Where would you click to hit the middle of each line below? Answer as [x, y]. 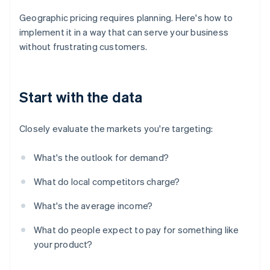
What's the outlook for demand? [101, 158]
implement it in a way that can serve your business [124, 32]
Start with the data [81, 97]
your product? [63, 244]
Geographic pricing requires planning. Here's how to [126, 18]
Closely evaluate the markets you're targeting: [116, 129]
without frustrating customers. [83, 47]
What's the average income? [93, 206]
